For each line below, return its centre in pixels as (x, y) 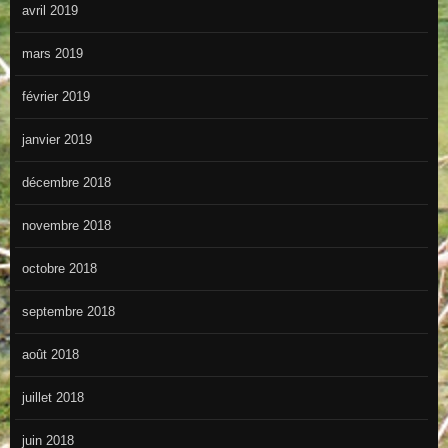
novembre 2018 (66, 226)
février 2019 (55, 97)
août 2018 (50, 355)
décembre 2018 (66, 183)
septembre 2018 (68, 312)
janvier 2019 (56, 140)
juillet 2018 (52, 398)
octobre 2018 (59, 269)
